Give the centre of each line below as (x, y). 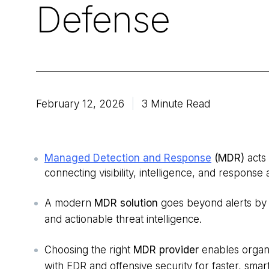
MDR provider (166, 250)
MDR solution (126, 203)
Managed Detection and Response (128, 158)
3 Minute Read (176, 104)
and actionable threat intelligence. (123, 219)
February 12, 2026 (80, 104)
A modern (68, 203)
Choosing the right (87, 250)
